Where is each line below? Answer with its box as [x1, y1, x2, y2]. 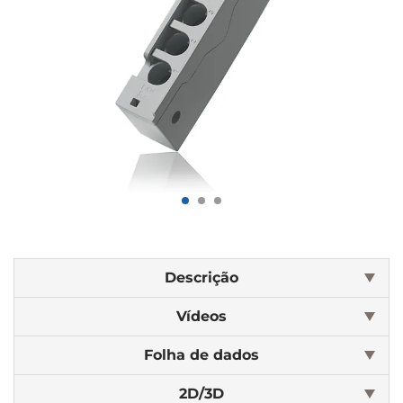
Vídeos [176, 308, 227, 325]
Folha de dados [144, 346, 259, 363]
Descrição [165, 269, 238, 286]
